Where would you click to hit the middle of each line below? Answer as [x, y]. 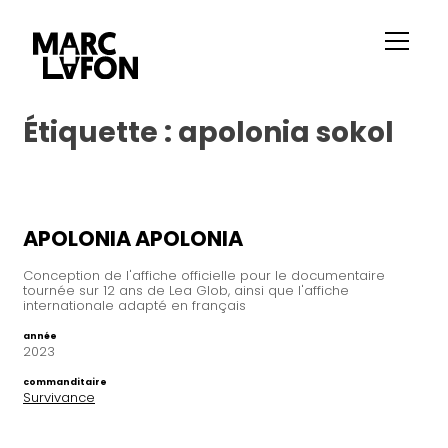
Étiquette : [100, 133]
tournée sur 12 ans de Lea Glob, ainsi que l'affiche [186, 291]
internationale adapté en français [134, 306]
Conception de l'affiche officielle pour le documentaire [204, 276]
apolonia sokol [286, 133]
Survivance [59, 398]
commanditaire [65, 382]
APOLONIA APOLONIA [133, 239]
